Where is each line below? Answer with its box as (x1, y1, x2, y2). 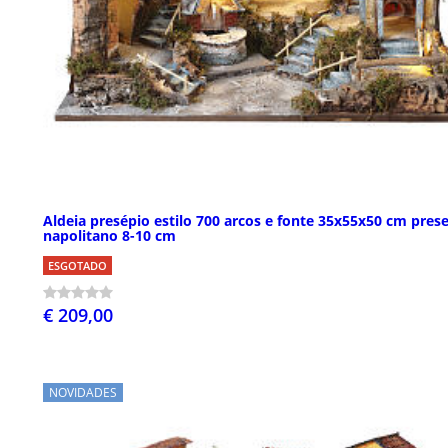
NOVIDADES (49, 383, 117, 401)
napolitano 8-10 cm (43, 225, 176, 245)
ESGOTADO (48, 257, 107, 273)
